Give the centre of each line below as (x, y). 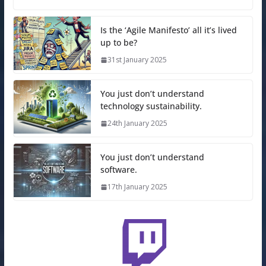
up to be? (118, 43)
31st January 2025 (137, 60)
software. (118, 170)
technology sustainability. (151, 106)
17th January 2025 (137, 187)
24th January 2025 (137, 123)
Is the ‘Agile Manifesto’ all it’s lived (168, 30)
